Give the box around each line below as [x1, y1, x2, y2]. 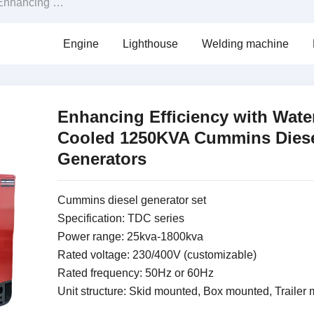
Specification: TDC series [57, 212, 184, 224]
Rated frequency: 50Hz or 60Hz [57, 267, 214, 279]
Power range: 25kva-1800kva [57, 231, 203, 243]
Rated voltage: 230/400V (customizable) [57, 249, 257, 261]
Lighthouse [122, 38, 178, 50]
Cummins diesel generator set [57, 194, 206, 206]
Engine [62, 38, 99, 50]
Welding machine [201, 38, 289, 50]
